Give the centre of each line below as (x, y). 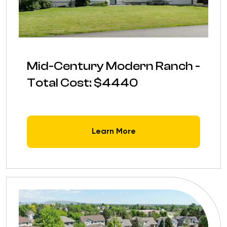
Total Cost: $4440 (82, 83)
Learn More (113, 131)
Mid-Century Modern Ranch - (113, 66)
